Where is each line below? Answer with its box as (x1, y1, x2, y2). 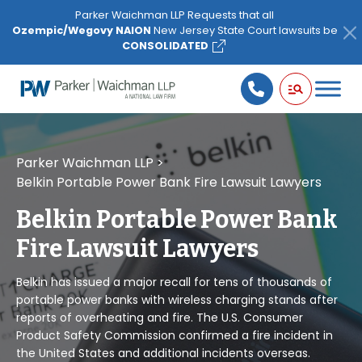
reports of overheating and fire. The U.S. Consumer (16, 309, 303, 326)
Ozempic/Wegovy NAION (11, 23, 151, 37)
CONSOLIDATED (122, 39, 208, 53)
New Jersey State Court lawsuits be (150, 23, 338, 37)
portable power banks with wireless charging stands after (16, 292, 338, 308)
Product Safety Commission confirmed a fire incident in (16, 327, 333, 343)
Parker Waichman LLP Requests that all (75, 8, 274, 22)
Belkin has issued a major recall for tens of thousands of (16, 274, 332, 290)
